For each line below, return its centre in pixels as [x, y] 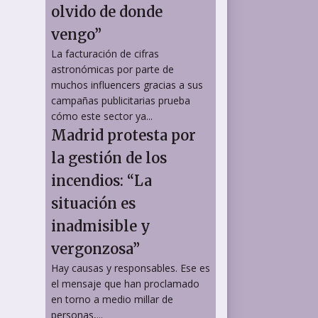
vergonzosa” [95, 248]
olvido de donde [107, 11]
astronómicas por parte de [113, 69]
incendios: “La [102, 180]
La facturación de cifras [105, 53]
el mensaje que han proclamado [125, 283]
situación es [93, 203]
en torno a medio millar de [112, 299]
